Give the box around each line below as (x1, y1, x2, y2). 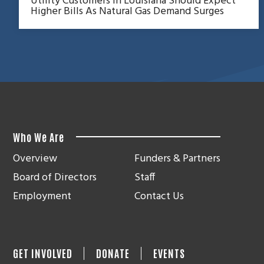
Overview (13, 150, 57, 167)
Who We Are (13, 129, 64, 144)
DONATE (96, 246, 130, 260)
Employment (13, 187, 71, 205)
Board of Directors (13, 169, 97, 186)
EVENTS (153, 246, 185, 260)
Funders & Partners (134, 150, 220, 167)
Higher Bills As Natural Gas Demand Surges (31, 2, 224, 20)
